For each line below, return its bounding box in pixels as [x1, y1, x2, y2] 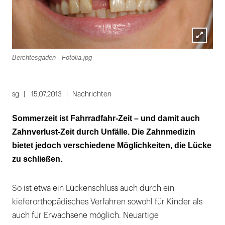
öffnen [191, 58, 216, 66]
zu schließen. [12, 154, 62, 163]
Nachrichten [72, 90, 111, 97]
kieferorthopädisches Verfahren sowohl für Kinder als [12, 197, 202, 206]
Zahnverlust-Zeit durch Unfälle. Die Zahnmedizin [12, 127, 195, 136]
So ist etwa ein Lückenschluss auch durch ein [12, 184, 174, 192]
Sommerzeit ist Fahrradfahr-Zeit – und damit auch [12, 114, 200, 123]
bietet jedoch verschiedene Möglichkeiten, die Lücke [12, 141, 211, 150]
